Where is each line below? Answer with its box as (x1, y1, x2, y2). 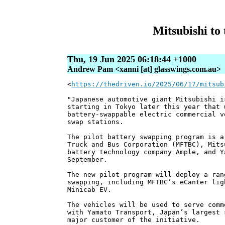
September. (67, 156, 108, 164)
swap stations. (67, 118, 124, 126)
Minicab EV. (67, 186, 112, 194)
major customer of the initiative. (67, 216, 200, 224)
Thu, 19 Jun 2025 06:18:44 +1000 (67, 54, 197, 65)
